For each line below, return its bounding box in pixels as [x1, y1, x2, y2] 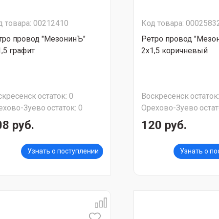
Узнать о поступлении [27, 147, 99, 155]
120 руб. [141, 118, 187, 132]
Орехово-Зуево [141, 103, 198, 112]
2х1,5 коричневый [141, 46, 208, 55]
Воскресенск [141, 91, 189, 101]
